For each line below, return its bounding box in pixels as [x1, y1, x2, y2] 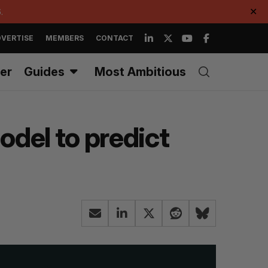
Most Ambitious [95, 65, 186, 79]
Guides [24, 65, 65, 79]
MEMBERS [45, 33, 84, 42]
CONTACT [96, 33, 133, 42]
